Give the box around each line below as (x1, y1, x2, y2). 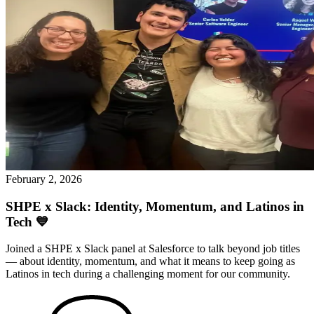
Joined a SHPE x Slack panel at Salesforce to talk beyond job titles (6, 243, 300, 255)
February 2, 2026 (6, 172, 82, 185)
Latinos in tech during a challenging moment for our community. (6, 268, 290, 280)
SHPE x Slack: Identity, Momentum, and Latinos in (6, 198, 304, 214)
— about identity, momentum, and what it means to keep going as (6, 255, 295, 268)
